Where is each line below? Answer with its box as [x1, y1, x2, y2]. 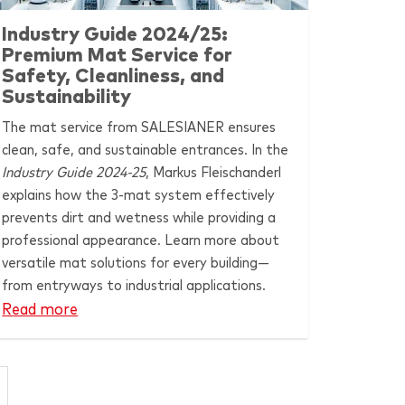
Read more [2, 301, 79, 318]
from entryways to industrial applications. [2, 278, 267, 293]
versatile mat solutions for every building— [2, 255, 270, 270]
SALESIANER [141, 119, 225, 135]
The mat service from [2, 119, 142, 135]
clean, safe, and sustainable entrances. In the [2, 142, 289, 157]
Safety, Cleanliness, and [2, 66, 225, 86]
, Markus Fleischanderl [146, 165, 282, 180]
